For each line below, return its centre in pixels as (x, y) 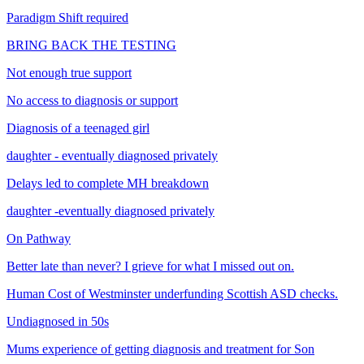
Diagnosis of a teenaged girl (78, 128)
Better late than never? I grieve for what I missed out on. (150, 266)
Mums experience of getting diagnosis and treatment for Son (160, 349)
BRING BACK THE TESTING (91, 45)
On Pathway (39, 238)
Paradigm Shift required (67, 17)
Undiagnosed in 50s (58, 321)
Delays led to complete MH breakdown (108, 183)
